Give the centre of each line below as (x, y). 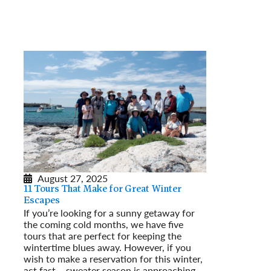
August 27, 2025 (73, 178)
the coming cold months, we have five (103, 224)
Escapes (42, 201)
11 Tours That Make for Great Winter (103, 189)
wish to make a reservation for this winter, (113, 258)
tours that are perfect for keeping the (103, 235)
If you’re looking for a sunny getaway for (109, 212)
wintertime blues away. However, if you (107, 247)
